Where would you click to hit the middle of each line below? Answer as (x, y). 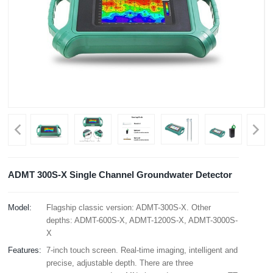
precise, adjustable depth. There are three (120, 263)
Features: (25, 250)
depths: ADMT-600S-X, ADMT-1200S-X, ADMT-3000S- (142, 221)
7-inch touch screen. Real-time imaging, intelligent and (142, 250)
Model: (20, 208)
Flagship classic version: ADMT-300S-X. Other (129, 208)
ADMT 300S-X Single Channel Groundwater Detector (120, 175)
